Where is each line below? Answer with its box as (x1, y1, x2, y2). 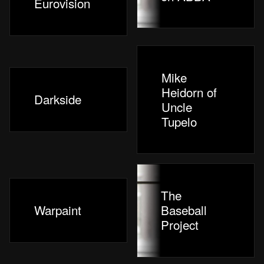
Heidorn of (161, 82, 217, 101)
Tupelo (161, 112, 197, 130)
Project (160, 216, 199, 234)
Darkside (34, 90, 82, 108)
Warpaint (34, 201, 82, 219)
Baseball (160, 201, 207, 219)
